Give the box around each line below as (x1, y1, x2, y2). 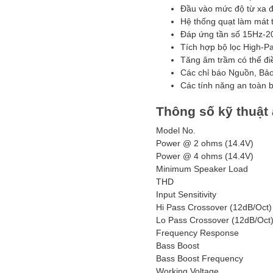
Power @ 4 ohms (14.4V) (156, 151, 253, 161)
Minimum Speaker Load (156, 164, 248, 174)
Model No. (156, 126, 196, 135)
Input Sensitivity (156, 190, 216, 199)
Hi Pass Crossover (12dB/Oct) (156, 202, 272, 212)
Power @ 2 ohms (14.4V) (156, 138, 253, 148)
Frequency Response (156, 228, 239, 238)
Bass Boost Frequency (156, 253, 243, 263)
